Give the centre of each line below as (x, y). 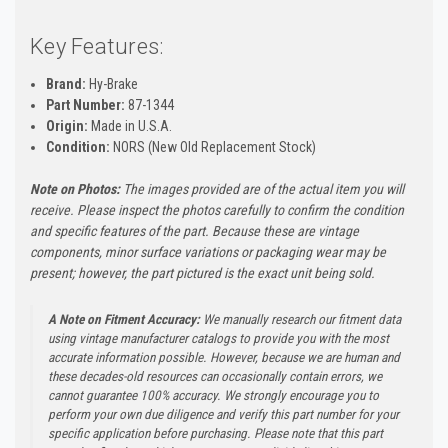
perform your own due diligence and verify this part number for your (223, 414)
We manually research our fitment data (300, 319)
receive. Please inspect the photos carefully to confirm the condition (217, 209)
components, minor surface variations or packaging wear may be (208, 251)
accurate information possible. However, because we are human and (224, 357)
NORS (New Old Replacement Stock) (213, 146)
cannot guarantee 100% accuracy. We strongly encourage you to (213, 395)
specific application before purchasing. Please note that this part (215, 433)
